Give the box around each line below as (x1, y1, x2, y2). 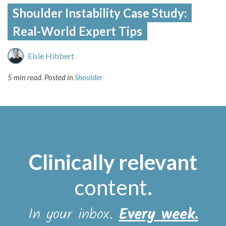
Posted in (44, 73, 75, 82)
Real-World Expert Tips (13, 24, 142, 39)
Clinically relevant (29, 149, 197, 175)
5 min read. (8, 73, 43, 82)
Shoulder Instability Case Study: (13, 6, 187, 21)
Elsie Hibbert (28, 51, 74, 61)
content (74, 175, 147, 200)
